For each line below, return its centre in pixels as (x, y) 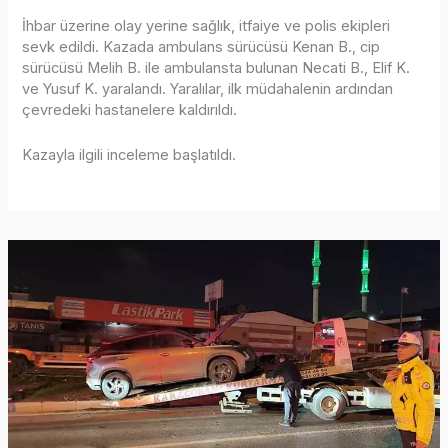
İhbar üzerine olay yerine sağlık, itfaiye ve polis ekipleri (206, 26)
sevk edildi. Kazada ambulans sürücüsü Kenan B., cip (201, 47)
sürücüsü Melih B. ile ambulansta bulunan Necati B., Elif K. (216, 68)
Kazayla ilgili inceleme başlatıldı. (129, 154)
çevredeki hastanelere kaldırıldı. (130, 110)
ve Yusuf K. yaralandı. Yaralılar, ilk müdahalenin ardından (208, 89)
